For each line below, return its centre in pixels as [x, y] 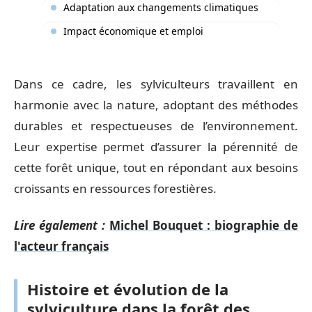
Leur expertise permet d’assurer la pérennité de [156, 147]
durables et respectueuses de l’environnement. [156, 126]
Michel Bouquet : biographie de [204, 225]
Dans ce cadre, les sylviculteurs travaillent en [156, 84]
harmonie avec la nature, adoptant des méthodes [156, 105]
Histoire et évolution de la [128, 289]
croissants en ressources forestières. [115, 188]
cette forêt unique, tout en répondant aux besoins [156, 167]
